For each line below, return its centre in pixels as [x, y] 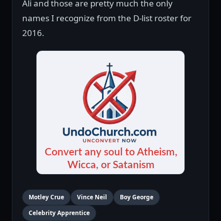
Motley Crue [46, 197]
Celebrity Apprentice [59, 213]
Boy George [137, 197]
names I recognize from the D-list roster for [107, 18]
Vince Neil [92, 197]
